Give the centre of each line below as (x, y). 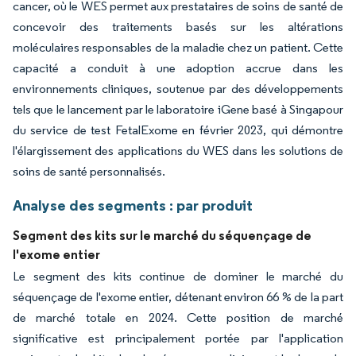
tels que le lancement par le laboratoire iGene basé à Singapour (178, 110)
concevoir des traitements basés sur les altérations (178, 27)
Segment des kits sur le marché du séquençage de (162, 236)
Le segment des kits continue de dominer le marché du (178, 277)
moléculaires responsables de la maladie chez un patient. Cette (178, 48)
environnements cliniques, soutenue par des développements (178, 89)
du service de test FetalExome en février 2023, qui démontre (178, 130)
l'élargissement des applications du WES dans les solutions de (178, 151)
